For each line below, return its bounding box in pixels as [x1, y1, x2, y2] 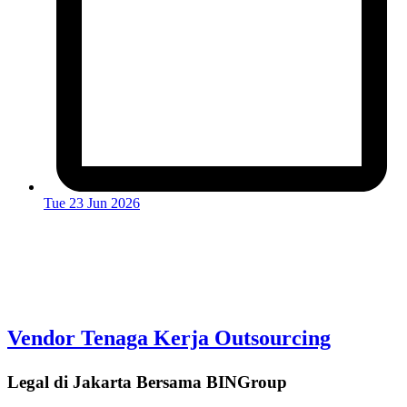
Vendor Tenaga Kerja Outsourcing [7, 325, 331, 350]
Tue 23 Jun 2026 [44, 194, 140, 211]
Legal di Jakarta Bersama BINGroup [7, 372, 287, 392]
